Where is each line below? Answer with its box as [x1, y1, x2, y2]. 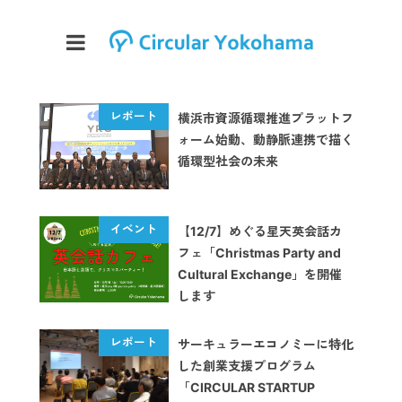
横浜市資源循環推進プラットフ [178, 110, 354, 126]
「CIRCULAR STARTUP [178, 380, 315, 395]
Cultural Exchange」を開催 [178, 267, 342, 282]
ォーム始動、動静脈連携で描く [178, 132, 354, 147]
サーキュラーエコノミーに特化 [178, 336, 354, 352]
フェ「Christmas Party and [178, 245, 341, 260]
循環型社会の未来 [178, 153, 278, 169]
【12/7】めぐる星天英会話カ [178, 223, 342, 239]
